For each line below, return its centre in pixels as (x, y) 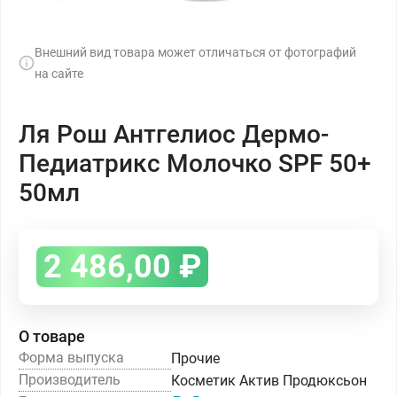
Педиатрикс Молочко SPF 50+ (195, 163)
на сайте (59, 74)
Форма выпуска (71, 358)
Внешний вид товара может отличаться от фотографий (195, 52)
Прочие (195, 358)
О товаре (52, 336)
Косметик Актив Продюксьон (269, 380)
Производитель (70, 380)
